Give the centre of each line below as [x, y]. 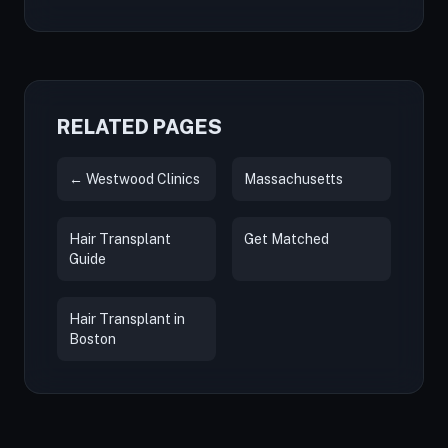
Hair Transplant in [127, 319]
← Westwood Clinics [134, 179]
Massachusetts [293, 179]
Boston [92, 339]
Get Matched [286, 239]
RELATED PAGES [139, 127]
